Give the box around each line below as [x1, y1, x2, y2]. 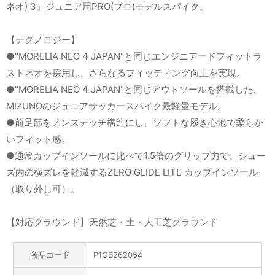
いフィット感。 [6, 133, 71, 145]
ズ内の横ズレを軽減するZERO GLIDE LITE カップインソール [6, 166, 258, 179]
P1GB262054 [93, 250, 142, 260]
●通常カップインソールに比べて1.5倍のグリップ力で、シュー [6, 150, 266, 162]
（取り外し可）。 [6, 183, 80, 195]
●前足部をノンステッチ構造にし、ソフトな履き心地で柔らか [6, 117, 263, 129]
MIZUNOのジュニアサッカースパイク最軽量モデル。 [6, 100, 227, 112]
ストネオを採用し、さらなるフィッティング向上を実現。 [6, 67, 246, 79]
